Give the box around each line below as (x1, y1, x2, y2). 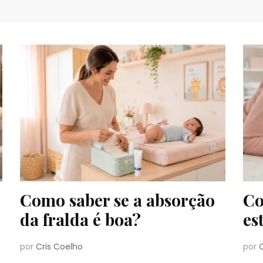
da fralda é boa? (19, 208, 141, 231)
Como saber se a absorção (19, 189, 215, 211)
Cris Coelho (35, 241, 83, 253)
